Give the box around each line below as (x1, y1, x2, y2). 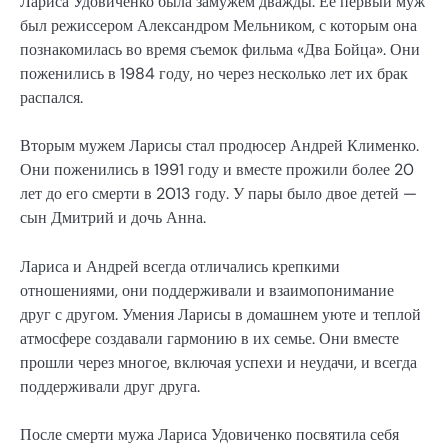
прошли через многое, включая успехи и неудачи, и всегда (20, 351, 417, 373)
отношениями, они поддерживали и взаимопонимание (20, 279, 394, 301)
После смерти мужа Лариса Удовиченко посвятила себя (20, 423, 399, 445)
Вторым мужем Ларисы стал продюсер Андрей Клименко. (20, 135, 419, 157)
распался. (20, 87, 83, 109)
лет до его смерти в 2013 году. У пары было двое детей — (20, 183, 417, 205)
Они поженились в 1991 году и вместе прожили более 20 (20, 159, 414, 181)
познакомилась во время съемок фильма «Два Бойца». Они (20, 39, 420, 61)
